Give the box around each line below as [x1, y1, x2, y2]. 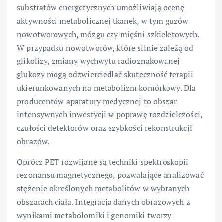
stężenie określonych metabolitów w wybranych [17, 183, 190, 194]
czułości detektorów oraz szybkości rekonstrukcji [17, 122, 192, 133]
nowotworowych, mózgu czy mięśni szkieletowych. [17, 28, 199, 40]
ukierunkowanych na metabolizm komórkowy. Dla [17, 82, 196, 93]
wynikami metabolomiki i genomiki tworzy [17, 210, 172, 221]
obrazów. [17, 135, 50, 147]
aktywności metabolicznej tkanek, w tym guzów [17, 15, 189, 26]
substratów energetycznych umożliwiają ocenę [17, 1, 185, 13]
